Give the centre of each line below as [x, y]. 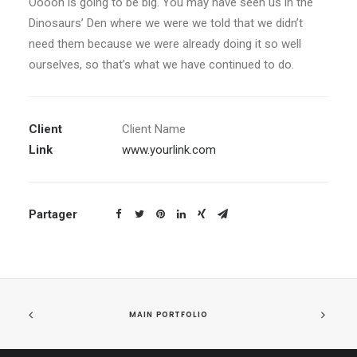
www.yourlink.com [169, 150]
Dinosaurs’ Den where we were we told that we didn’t [166, 23]
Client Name [154, 129]
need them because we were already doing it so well [165, 44]
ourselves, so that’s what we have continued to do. [161, 65]
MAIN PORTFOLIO [169, 314]
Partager [53, 214]
